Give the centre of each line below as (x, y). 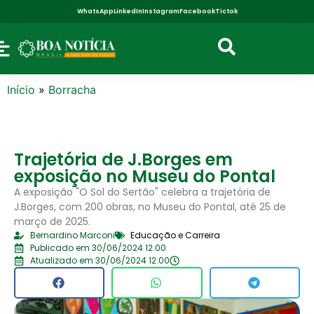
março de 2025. (52, 221)
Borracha (72, 89)
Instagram (161, 11)
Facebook (197, 11)
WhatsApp (95, 11)
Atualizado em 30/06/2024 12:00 (100, 260)
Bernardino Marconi (72, 235)
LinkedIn (128, 11)
